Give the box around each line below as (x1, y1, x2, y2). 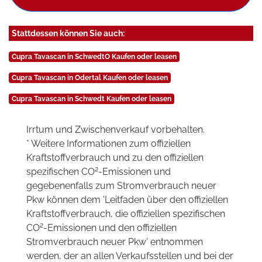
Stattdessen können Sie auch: (12, 29, 125, 39)
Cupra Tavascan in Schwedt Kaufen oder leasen (11, 95, 171, 104)
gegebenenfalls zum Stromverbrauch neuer (26, 180, 216, 192)
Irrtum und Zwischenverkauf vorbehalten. (26, 124, 205, 136)
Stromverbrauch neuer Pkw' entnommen (26, 236, 203, 248)
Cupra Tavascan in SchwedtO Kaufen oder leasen (11, 53, 177, 61)
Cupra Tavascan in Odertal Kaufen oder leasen (11, 74, 168, 82)
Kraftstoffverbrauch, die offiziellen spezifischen (26, 208, 225, 220)
